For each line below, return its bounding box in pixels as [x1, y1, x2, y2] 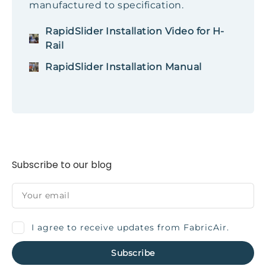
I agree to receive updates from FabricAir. [31, 222, 229, 233]
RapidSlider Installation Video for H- [45, 26, 224, 37]
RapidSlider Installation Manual [45, 61, 202, 72]
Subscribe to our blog [12, 158, 112, 172]
